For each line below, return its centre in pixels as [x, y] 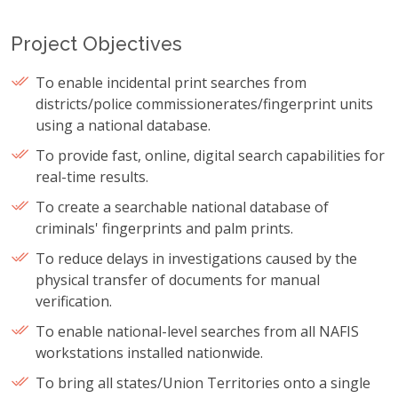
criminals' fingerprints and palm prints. [164, 228]
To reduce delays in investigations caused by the [196, 258]
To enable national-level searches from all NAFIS [197, 331]
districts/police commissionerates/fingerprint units [204, 103]
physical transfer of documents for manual [178, 279]
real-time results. [92, 176]
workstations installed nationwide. [149, 352]
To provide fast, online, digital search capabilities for [210, 155]
